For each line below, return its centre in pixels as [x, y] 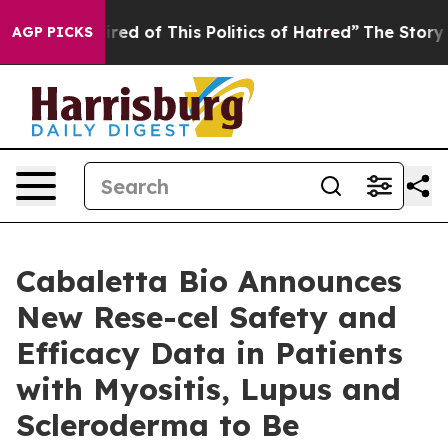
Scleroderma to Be [157, 425]
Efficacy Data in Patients [209, 353]
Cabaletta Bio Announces [209, 281]
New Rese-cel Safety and [206, 317]
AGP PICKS [52, 32]
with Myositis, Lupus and [208, 389]
